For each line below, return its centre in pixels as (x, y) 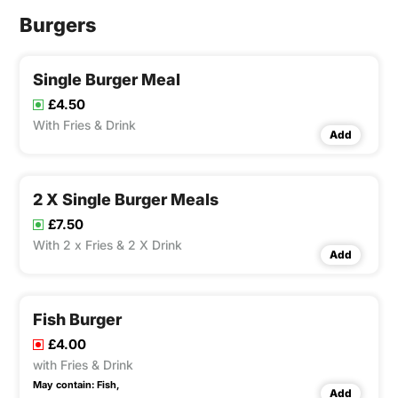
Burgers (58, 25)
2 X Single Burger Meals (126, 200)
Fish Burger (77, 320)
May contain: (64, 385)
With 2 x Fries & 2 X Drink (107, 245)
